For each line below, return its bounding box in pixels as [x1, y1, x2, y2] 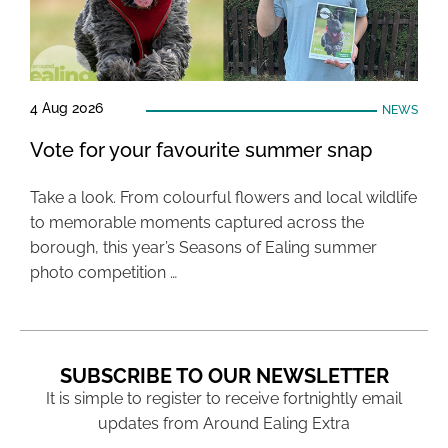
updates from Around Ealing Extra [98, 414, 350, 433]
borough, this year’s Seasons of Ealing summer [30, 238, 377, 257]
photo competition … [30, 263, 177, 282]
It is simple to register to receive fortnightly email [46, 389, 402, 408]
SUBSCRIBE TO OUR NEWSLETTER [59, 364, 389, 388]
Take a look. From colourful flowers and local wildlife [30, 188, 417, 207]
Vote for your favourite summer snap [30, 138, 372, 162]
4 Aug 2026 [30, 100, 103, 116]
